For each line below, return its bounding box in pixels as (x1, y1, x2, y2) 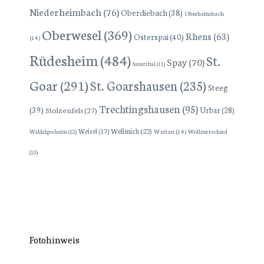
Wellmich (111, 125, 139, 136)
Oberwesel (42, 24, 101, 44)
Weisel (78, 126, 97, 136)
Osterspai (134, 30, 169, 42)
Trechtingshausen (99, 101, 180, 116)
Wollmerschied (188, 126, 227, 136)
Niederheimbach (29, 4, 101, 18)
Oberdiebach (121, 6, 167, 18)
